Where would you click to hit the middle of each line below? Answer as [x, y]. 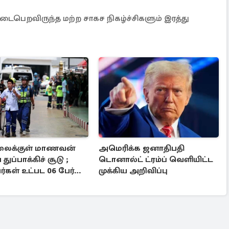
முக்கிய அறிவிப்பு [133, 170]
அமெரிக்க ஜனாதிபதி [142, 148]
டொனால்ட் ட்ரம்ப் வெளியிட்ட [156, 159]
